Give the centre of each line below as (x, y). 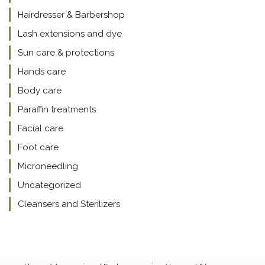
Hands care (42, 72)
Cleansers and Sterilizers (69, 204)
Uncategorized (49, 185)
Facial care (41, 128)
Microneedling (48, 166)
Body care (40, 91)
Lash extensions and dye (70, 34)
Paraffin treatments (57, 109)
